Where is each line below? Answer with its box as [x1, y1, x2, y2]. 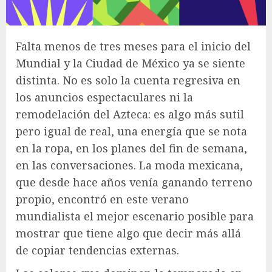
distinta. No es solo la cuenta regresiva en [16, 72, 240, 87]
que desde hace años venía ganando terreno [16, 174, 253, 189]
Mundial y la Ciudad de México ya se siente [16, 55, 245, 70]
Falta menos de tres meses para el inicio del [16, 38, 251, 53]
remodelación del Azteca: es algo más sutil [16, 106, 244, 121]
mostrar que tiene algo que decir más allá [16, 225, 241, 240]
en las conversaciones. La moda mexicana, [16, 157, 243, 172]
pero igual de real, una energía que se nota [16, 123, 247, 138]
